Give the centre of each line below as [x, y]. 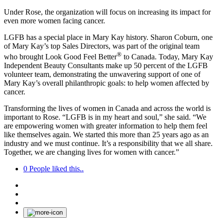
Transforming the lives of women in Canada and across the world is [107, 109]
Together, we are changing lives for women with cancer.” [91, 152]
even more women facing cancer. [54, 21]
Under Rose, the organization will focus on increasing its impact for [107, 12]
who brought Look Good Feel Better [60, 57]
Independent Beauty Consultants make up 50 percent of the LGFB [106, 66]
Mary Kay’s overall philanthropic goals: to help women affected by [107, 83]
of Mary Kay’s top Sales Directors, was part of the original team [102, 46]
